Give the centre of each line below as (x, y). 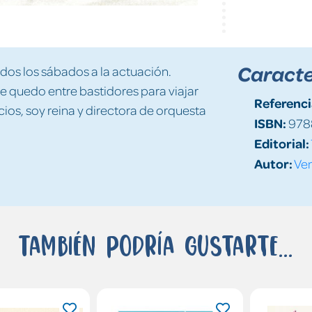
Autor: (273, 163)
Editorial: (281, 143)
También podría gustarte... (156, 245)
